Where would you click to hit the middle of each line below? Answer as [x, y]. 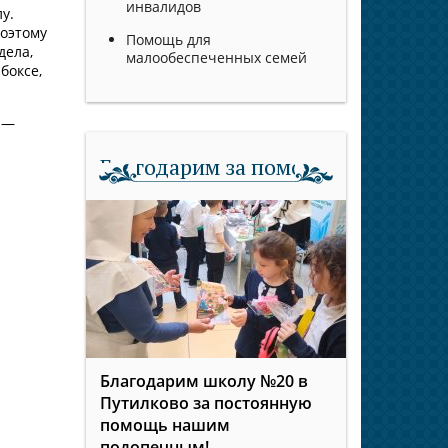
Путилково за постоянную [206, 403]
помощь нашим [165, 425]
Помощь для [168, 40]
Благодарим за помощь [216, 167]
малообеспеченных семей [216, 58]
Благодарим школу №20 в [204, 381]
